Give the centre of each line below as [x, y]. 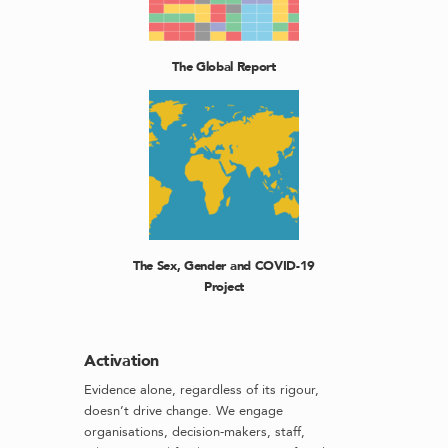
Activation [122, 361]
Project [224, 287]
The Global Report [224, 66]
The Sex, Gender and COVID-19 [224, 266]
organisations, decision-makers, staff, [194, 432]
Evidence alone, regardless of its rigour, [201, 390]
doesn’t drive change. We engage [183, 411]
